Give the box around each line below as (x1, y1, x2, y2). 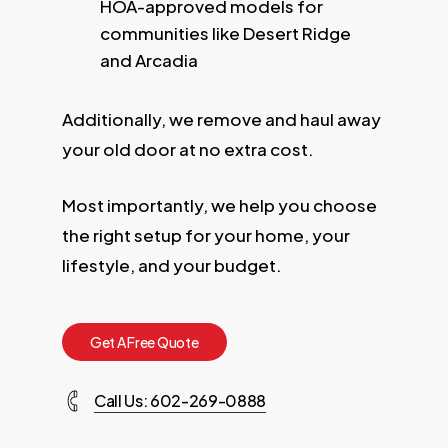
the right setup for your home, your (61, 223, 350, 246)
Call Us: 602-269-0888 (93, 389, 267, 411)
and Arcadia (99, 49, 198, 72)
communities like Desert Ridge (99, 22, 351, 45)
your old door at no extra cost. (61, 138, 314, 161)
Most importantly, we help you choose (61, 193, 377, 216)
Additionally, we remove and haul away (61, 108, 381, 131)
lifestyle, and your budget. (61, 253, 282, 276)
